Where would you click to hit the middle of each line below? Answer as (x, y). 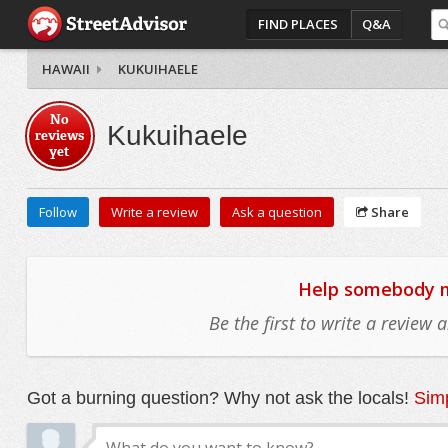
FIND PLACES (298, 24)
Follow (57, 212)
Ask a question (276, 212)
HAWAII (65, 69)
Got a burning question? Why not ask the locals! (220, 398)
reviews (60, 135)
